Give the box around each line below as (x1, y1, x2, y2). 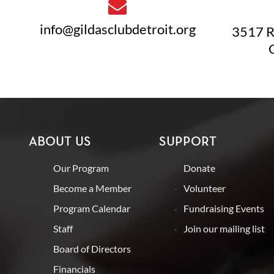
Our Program (53, 162, 109, 174)
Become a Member (53, 182, 131, 194)
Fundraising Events (183, 202, 265, 215)
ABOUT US (29, 134, 91, 149)
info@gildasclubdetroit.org (39, 21, 196, 38)
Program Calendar (53, 202, 130, 215)
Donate (183, 162, 216, 174)
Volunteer (183, 182, 226, 194)
